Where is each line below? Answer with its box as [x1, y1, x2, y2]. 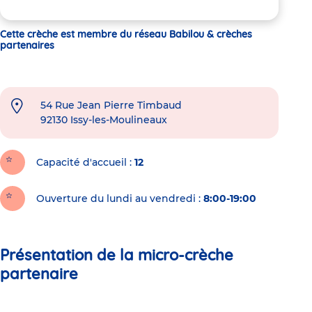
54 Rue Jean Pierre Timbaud [40, 98, 182, 111]
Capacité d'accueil [36, 155, 127, 169]
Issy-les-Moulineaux [70, 113, 167, 126]
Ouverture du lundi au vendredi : [36, 192, 201, 205]
